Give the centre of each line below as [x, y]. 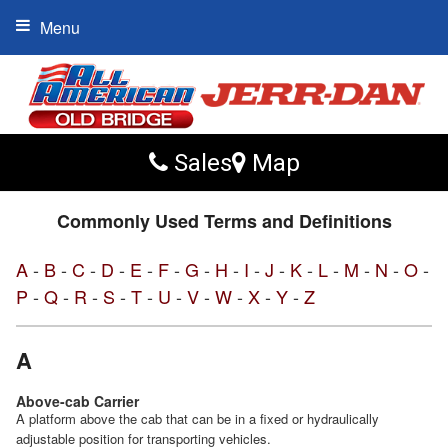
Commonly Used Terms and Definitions [224, 221]
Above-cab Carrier [77, 401]
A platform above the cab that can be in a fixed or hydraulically [197, 419]
